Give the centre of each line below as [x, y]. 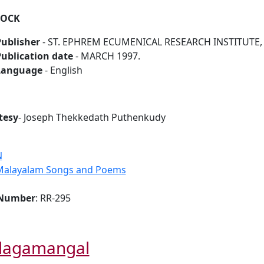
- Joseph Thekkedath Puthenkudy [92, 117]
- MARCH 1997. [106, 56]
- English [63, 70]
